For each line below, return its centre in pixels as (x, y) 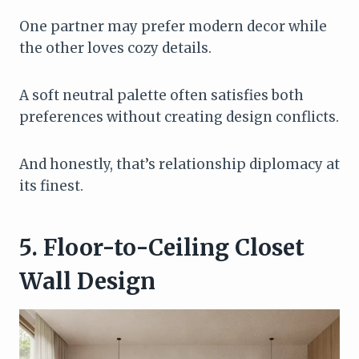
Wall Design (87, 281)
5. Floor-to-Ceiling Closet (162, 247)
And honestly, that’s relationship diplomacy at (179, 164)
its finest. (51, 186)
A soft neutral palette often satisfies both (161, 95)
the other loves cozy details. (115, 48)
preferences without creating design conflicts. (179, 117)
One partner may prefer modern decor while (173, 26)
